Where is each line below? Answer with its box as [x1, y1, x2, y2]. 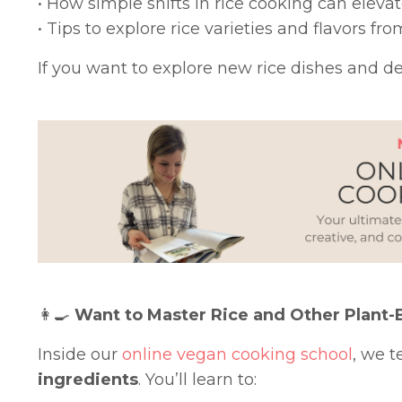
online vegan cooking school [122, 345, 353, 365]
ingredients [38, 370, 138, 390]
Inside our [38, 345, 122, 365]
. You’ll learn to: [138, 370, 257, 390]
